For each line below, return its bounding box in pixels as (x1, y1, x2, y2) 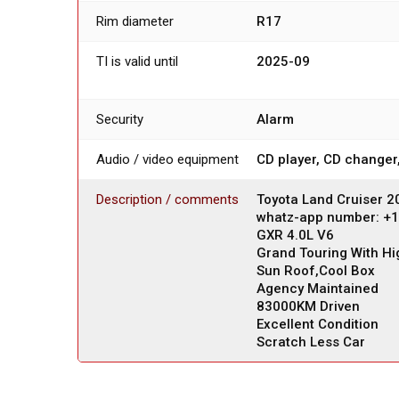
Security (96, 111, 143, 128)
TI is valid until (96, 53, 178, 70)
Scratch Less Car (256, 334, 365, 351)
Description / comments (96, 191, 239, 208)
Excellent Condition (256, 316, 379, 333)
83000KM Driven (256, 298, 360, 315)
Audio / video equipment (96, 151, 239, 168)
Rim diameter (96, 13, 174, 30)
